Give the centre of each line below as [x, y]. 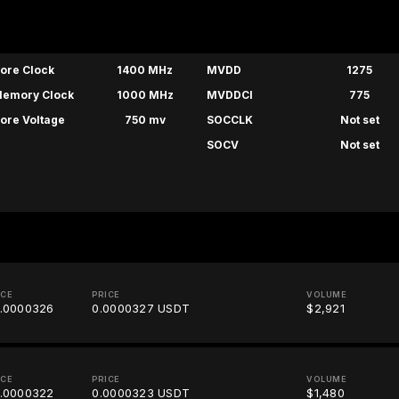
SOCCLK [229, 120]
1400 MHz [145, 70]
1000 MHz [145, 95]
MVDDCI [229, 95]
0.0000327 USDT [141, 309]
